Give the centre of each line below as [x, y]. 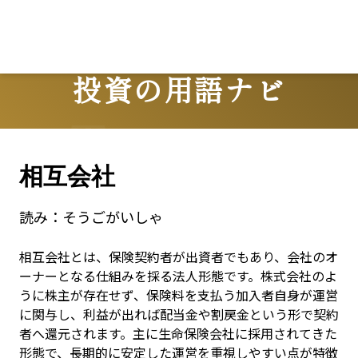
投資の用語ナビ [179, 88]
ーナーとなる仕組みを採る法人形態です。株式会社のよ [178, 276]
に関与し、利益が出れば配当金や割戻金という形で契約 [179, 314]
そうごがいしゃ [113, 217]
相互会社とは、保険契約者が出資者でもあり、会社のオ [179, 257]
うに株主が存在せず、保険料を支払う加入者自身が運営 [179, 295]
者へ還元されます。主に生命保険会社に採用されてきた [178, 333]
